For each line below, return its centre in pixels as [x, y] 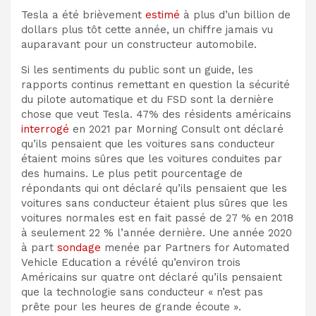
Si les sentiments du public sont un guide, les [137, 69]
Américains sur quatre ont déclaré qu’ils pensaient [152, 277]
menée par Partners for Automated [195, 247]
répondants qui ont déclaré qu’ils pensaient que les [154, 188]
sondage [79, 247]
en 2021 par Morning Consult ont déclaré [176, 129]
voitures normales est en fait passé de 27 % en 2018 [157, 218]
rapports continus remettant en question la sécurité [156, 84]
